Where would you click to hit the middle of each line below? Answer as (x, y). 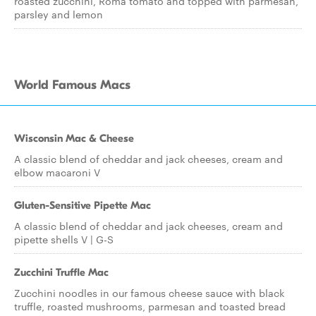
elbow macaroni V (57, 172)
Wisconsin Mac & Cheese (74, 138)
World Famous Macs (72, 85)
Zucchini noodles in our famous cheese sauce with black (149, 293)
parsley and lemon (59, 14)
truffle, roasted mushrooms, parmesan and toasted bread (150, 306)
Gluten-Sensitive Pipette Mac (83, 205)
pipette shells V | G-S (64, 239)
